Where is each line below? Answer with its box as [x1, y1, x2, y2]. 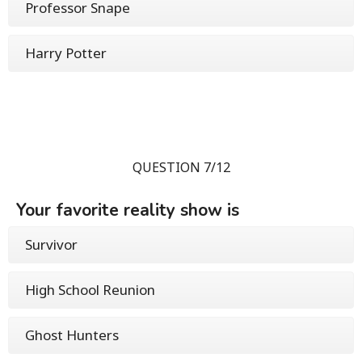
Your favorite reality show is [16, 199, 239, 222]
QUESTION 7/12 [132, 158, 230, 177]
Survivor [25, 235, 78, 255]
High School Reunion [25, 280, 155, 300]
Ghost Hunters [25, 326, 119, 345]
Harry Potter [25, 44, 107, 63]
